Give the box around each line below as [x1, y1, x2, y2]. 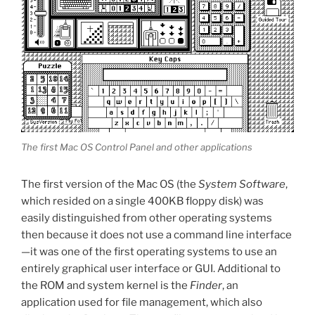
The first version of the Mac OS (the [21, 177, 198, 191]
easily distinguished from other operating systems [21, 211, 272, 224]
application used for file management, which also [21, 295, 262, 309]
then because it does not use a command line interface [21, 228, 292, 241]
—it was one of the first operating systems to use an [21, 245, 277, 258]
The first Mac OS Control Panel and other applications [21, 141, 252, 153]
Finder [190, 278, 222, 292]
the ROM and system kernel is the [21, 278, 190, 292]
